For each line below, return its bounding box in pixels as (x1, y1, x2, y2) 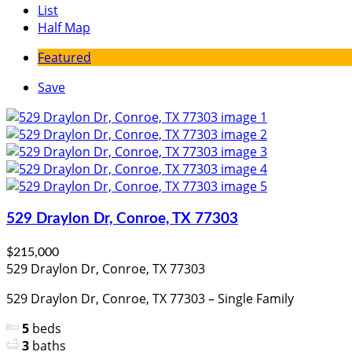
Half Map (38, 19, 90, 37)
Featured (38, 49, 91, 67)
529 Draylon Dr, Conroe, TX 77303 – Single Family (6, 289, 294, 307)
